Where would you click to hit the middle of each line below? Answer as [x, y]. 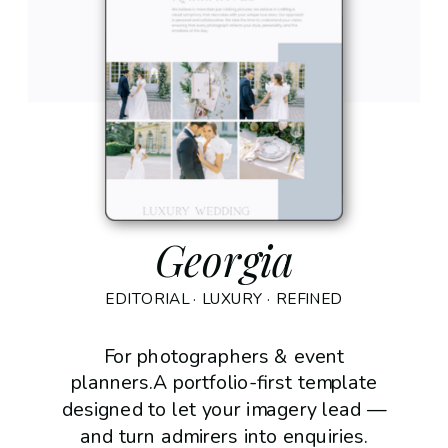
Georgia [224, 260]
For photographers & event [224, 356]
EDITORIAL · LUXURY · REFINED [224, 299]
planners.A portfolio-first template [224, 383]
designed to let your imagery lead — [224, 409]
